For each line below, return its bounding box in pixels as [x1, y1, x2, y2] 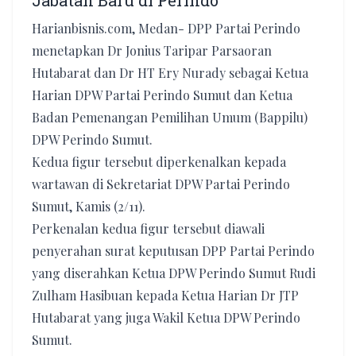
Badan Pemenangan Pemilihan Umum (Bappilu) [32, 109, 308, 126]
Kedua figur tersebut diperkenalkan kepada [32, 153, 286, 170]
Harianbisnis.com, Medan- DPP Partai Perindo [32, 20, 300, 37]
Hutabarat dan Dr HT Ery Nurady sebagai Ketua [32, 64, 308, 81]
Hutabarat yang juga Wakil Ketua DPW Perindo [32, 309, 300, 326]
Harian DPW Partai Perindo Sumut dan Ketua [32, 87, 292, 103]
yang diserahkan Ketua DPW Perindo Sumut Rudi [32, 265, 315, 281]
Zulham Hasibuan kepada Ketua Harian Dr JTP [32, 287, 299, 304]
